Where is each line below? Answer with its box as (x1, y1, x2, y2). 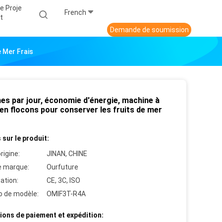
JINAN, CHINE (47, 150, 87, 158)
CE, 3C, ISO (47, 176, 80, 185)
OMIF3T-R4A (47, 190, 86, 198)
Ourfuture (47, 163, 78, 171)
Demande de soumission (110, 26, 189, 34)
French (64, 8, 86, 17)
